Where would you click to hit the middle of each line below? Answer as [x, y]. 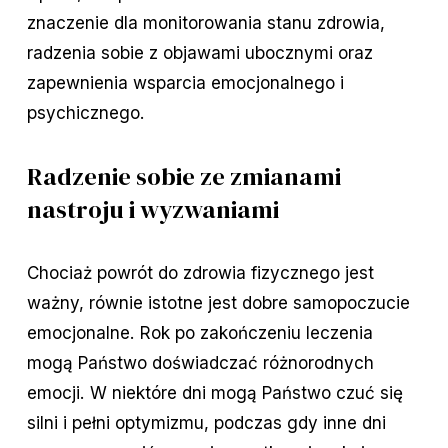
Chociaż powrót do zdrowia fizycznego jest [200, 273]
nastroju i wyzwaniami [152, 209]
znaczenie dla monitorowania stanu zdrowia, [205, 23]
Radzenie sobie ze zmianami [183, 176]
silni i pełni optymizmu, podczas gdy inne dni [206, 423]
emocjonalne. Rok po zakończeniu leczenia [199, 333]
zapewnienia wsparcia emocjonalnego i [185, 83]
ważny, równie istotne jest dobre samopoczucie [218, 303]
